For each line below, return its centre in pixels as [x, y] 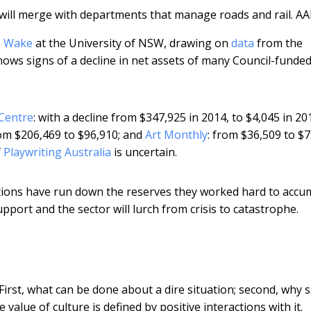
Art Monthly [176, 134]
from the [278, 43]
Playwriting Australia [57, 152]
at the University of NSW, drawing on [132, 43]
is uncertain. [144, 152]
